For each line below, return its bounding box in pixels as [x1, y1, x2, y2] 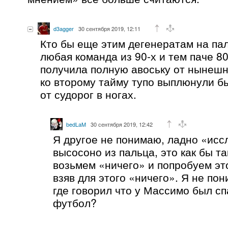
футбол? [53, 194, 97, 210]
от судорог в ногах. [40, 86, 136, 102]
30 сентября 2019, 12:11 [78, 24, 140, 33]
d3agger [53, 24, 74, 33]
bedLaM [66, 120, 86, 128]
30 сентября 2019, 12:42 [91, 120, 153, 128]
